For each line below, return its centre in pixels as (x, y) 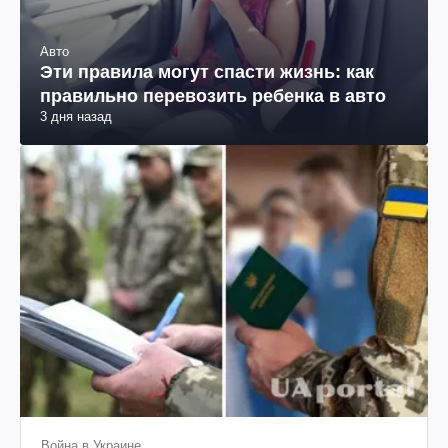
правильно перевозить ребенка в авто (213, 96)
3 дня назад (76, 117)
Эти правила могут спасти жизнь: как (207, 72)
